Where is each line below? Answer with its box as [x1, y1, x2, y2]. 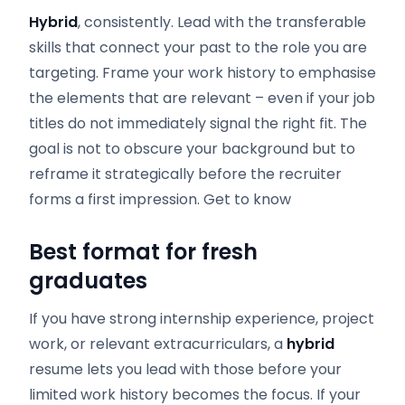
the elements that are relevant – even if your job [29, 88, 375, 108]
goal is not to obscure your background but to [29, 138, 355, 159]
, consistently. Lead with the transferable [78, 12, 366, 33]
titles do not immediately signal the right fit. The [29, 113, 367, 134]
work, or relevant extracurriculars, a [29, 334, 287, 354]
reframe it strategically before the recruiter [29, 164, 342, 184]
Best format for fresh [29, 237, 258, 267]
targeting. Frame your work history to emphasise [29, 62, 376, 83]
